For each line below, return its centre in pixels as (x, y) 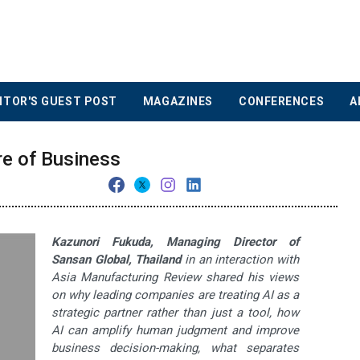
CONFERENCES (281, 102)
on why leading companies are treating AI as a (175, 295)
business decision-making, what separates (175, 348)
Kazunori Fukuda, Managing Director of (175, 242)
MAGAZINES (178, 102)
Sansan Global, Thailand (117, 260)
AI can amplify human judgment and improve (175, 331)
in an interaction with (240, 260)
